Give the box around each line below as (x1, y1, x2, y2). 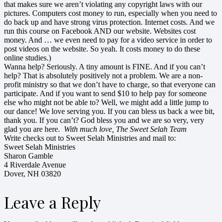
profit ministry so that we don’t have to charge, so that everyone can (4, 80, 216, 89)
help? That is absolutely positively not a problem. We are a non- (4, 71, 203, 80)
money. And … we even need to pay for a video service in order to (4, 36, 212, 45)
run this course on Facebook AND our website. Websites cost (4, 27, 196, 36)
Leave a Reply (4, 191, 101, 213)
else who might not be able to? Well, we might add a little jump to (4, 98, 209, 107)
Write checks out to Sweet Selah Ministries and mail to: (4, 134, 176, 143)
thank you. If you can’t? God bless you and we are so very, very (4, 116, 204, 125)
